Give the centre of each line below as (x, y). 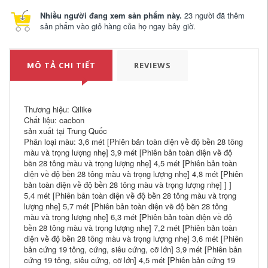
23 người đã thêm (213, 15)
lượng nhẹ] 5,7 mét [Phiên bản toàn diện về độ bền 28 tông (126, 206)
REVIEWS (153, 65)
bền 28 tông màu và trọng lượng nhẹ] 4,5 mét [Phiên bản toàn (130, 163)
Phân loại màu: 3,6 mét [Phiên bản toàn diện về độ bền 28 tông (133, 141)
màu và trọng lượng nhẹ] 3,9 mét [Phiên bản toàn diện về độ (128, 152)
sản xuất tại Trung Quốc (66, 130)
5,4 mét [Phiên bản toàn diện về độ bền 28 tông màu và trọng (130, 195)
